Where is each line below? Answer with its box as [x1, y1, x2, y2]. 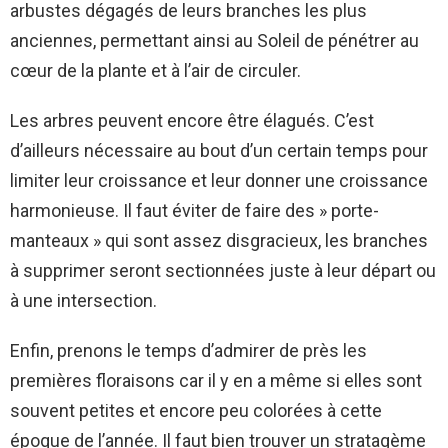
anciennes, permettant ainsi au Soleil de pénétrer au [10, 29, 419, 51]
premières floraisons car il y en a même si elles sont [10, 369, 422, 391]
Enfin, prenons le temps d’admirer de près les [10, 339, 367, 361]
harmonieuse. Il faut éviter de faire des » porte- [10, 199, 379, 221]
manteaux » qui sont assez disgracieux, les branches [10, 229, 428, 251]
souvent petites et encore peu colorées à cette [10, 399, 382, 421]
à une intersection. [10, 289, 161, 311]
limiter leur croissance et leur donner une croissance [10, 169, 428, 191]
